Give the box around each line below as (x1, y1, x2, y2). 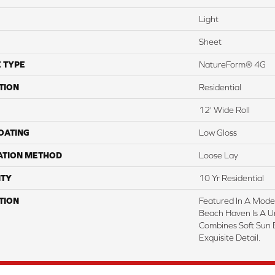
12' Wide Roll (199, 105, 250, 115)
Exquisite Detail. (199, 233, 260, 243)
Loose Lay (199, 150, 238, 161)
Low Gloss (199, 128, 237, 138)
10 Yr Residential (199, 173, 264, 184)
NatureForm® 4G (199, 60, 266, 70)
